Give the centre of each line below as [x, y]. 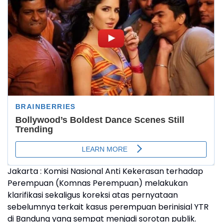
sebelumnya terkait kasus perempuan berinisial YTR [108, 207]
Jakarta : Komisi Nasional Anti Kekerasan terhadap [105, 171]
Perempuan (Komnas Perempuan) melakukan [98, 183]
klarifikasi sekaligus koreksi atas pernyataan [93, 195]
